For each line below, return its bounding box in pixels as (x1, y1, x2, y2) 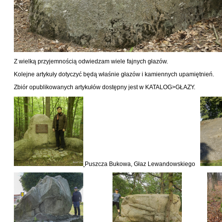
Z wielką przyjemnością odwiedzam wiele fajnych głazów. (14, 58, 168, 65)
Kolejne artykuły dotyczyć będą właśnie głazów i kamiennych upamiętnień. (14, 71, 214, 78)
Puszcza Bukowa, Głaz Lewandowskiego (85, 161, 195, 167)
